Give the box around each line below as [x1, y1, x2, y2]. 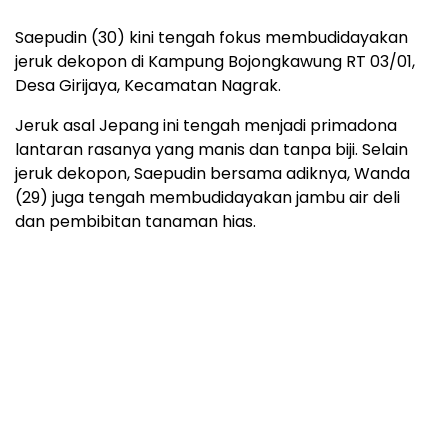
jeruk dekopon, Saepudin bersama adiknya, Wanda [15, 162, 410, 186]
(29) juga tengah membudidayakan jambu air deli [15, 186, 400, 210]
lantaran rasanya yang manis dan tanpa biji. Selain [15, 138, 408, 162]
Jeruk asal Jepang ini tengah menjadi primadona [15, 114, 397, 138]
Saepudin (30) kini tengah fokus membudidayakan [15, 26, 408, 50]
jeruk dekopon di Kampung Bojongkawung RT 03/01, [15, 50, 415, 74]
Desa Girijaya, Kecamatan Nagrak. [15, 74, 281, 98]
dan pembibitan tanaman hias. [15, 210, 256, 234]
